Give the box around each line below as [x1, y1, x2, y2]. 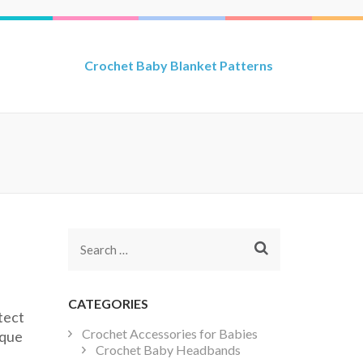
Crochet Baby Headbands [95, 342, 241, 358]
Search [79, 241, 123, 258]
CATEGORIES [67, 296, 148, 311]
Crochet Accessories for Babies [81, 326, 258, 342]
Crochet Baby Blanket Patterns [84, 58, 273, 73]
